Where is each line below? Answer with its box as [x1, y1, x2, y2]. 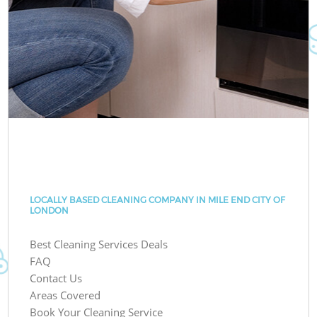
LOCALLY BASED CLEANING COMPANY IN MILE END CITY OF [30, 194, 286, 205]
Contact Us [30, 270, 83, 285]
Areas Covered [30, 287, 101, 302]
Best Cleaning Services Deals [30, 236, 168, 251]
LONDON [30, 204, 69, 216]
